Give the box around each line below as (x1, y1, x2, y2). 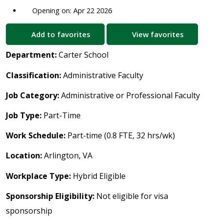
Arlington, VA (44, 150, 92, 161)
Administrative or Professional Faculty (61, 89, 200, 101)
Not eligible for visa (94, 190, 168, 201)
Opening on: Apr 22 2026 (32, 6, 112, 16)
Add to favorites (31, 29, 90, 40)
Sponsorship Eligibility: (6, 190, 94, 201)
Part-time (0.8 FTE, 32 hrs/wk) (67, 130, 175, 141)
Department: (6, 49, 59, 61)
